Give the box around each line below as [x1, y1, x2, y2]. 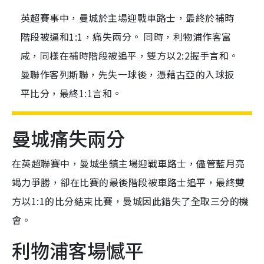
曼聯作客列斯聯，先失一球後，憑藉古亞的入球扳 [21, 67, 235, 82]
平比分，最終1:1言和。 [21, 86, 122, 101]
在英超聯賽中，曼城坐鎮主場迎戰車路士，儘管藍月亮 [12, 156, 245, 171]
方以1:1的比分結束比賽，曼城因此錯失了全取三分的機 [12, 194, 249, 209]
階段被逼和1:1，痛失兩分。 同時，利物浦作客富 [21, 29, 232, 44]
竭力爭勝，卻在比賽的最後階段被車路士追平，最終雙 [12, 175, 245, 190]
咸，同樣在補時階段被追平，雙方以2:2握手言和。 [21, 48, 239, 63]
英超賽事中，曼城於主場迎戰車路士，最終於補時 [21, 11, 235, 25]
